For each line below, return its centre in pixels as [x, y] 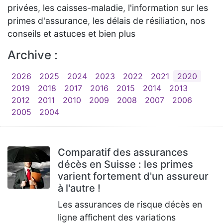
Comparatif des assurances [123, 152]
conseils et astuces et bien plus [71, 34]
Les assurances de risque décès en [130, 204]
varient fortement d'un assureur [133, 176]
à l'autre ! [79, 188]
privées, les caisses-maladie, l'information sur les [108, 8]
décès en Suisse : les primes [125, 164]
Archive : [33, 55]
